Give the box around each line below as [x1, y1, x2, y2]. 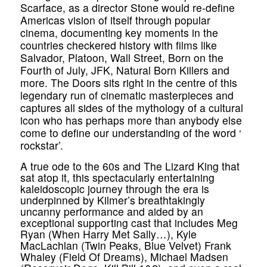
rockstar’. [20, 138, 66, 153]
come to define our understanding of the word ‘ [20, 125, 241, 141]
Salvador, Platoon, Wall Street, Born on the [20, 50, 223, 66]
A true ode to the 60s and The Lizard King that [20, 159, 240, 174]
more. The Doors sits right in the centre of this [20, 75, 237, 91]
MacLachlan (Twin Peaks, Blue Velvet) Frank [20, 238, 231, 253]
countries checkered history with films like [20, 38, 217, 53]
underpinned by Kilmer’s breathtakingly [20, 193, 205, 208]
